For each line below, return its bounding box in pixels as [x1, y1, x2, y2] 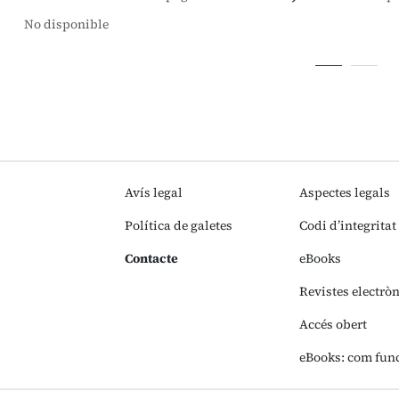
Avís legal [125, 183, 183, 201]
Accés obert [298, 315, 367, 333]
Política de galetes [125, 216, 232, 234]
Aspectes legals [298, 183, 390, 201]
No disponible [24, 15, 109, 33]
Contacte [125, 249, 178, 267]
